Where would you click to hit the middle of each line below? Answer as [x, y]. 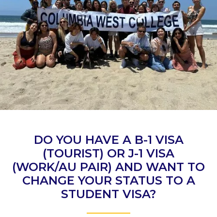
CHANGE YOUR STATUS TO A [108, 181]
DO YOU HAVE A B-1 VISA [108, 140]
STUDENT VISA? [108, 194]
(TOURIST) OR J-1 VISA [108, 154]
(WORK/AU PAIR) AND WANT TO [108, 167]
